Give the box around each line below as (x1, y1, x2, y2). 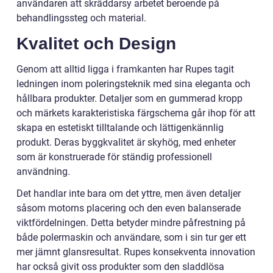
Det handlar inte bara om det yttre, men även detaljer (16, 188, 241, 200)
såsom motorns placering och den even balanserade (16, 202, 241, 214)
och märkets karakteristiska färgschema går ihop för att (16, 107, 255, 119)
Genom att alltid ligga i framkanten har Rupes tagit (16, 63, 234, 76)
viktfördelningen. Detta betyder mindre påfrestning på (16, 217, 246, 229)
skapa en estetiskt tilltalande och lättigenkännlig (16, 122, 224, 134)
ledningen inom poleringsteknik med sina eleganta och (16, 78, 250, 90)
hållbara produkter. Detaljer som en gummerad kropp (16, 93, 243, 105)
